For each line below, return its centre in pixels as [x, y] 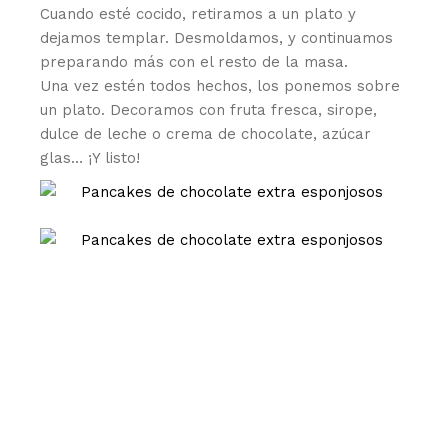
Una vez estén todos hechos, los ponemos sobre [220, 85]
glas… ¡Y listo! [90, 157]
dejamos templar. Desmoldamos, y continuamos [217, 37]
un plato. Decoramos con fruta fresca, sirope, [209, 109]
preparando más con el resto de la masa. [194, 61]
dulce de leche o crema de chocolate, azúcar [206, 133]
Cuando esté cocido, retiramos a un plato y [198, 13]
